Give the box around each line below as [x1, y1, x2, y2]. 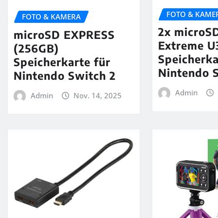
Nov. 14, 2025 [73, 90, 122, 100]
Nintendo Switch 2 [14, 68, 116, 82]
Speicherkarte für [14, 54, 110, 69]
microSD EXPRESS [14, 27, 115, 41]
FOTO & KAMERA [22, 12, 81, 22]
